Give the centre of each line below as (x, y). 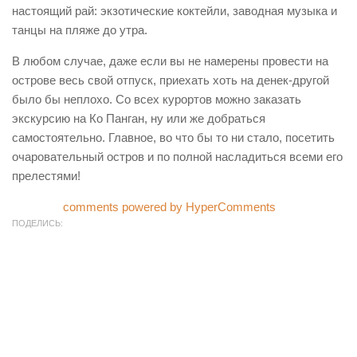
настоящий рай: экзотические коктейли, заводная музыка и (175, 11)
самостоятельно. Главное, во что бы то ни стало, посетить (173, 138)
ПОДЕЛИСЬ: (37, 224)
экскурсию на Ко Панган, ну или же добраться (139, 119)
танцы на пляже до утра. (80, 30)
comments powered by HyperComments (169, 207)
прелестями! (46, 176)
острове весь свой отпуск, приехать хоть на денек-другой (171, 80)
